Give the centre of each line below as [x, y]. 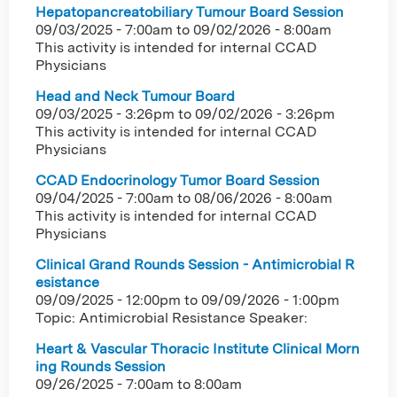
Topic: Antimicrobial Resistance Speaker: [171, 317]
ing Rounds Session [101, 366]
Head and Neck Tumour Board [135, 96]
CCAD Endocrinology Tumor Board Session [178, 180]
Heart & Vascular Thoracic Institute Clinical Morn [198, 348]
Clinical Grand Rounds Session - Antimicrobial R [195, 264]
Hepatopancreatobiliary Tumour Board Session [190, 12]
